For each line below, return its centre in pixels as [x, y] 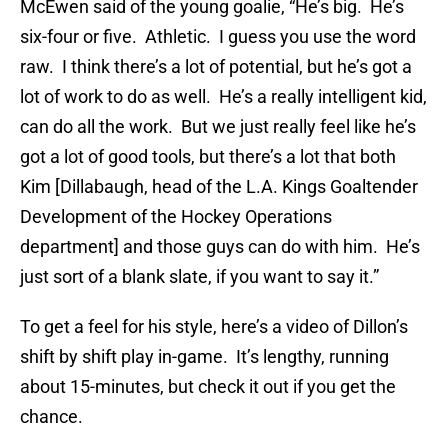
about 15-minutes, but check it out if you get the [208, 387]
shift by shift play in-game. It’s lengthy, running [204, 357]
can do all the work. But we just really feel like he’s [218, 127]
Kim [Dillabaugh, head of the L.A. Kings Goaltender [219, 187]
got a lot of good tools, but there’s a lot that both [208, 157]
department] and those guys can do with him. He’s [220, 247]
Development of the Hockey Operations [176, 217]
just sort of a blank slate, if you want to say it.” [199, 277]
